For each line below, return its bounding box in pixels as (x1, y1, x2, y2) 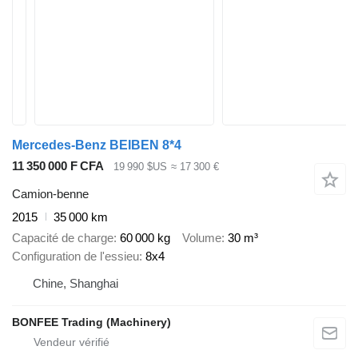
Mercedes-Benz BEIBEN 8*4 (12, 138, 181, 152)
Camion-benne (12, 186, 89, 201)
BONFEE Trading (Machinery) (12, 316, 171, 329)
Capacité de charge (12, 231, 113, 245)
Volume (182, 231, 221, 245)
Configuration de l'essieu (12, 249, 139, 264)
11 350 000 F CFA (12, 159, 104, 173)
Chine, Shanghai (33, 276, 118, 291)
